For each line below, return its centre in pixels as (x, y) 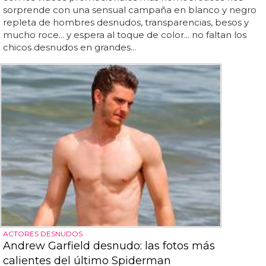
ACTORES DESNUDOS (43, 234)
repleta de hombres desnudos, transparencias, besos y (126, 22)
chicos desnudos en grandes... (69, 47)
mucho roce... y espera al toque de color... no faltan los (125, 35)
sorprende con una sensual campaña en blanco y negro (130, 10)
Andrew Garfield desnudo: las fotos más (109, 246)
